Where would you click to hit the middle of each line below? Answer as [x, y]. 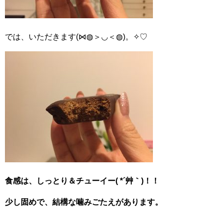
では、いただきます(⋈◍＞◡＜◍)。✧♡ [76, 37]
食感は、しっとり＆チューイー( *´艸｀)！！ [82, 181]
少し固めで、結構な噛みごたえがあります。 [84, 202]
